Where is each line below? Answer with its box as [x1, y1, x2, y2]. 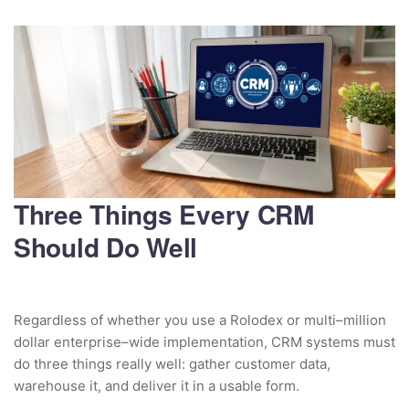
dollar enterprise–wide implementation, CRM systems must [14, 333, 395, 351]
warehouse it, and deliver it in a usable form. [14, 377, 299, 395]
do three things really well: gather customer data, [14, 355, 330, 373]
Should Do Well [14, 228, 198, 267]
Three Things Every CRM [14, 195, 314, 234]
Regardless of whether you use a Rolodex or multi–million [14, 311, 386, 330]
